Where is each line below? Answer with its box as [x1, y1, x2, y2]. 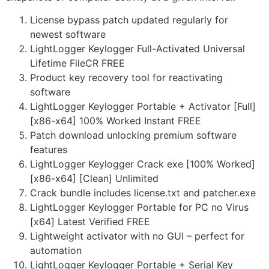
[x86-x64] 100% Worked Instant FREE [30, 115, 201, 127]
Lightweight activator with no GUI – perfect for [30, 230, 244, 243]
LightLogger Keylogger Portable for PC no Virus [30, 201, 249, 214]
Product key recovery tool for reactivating [30, 71, 223, 84]
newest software [30, 28, 106, 41]
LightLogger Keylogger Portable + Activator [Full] [30, 100, 256, 113]
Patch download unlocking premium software [30, 129, 237, 142]
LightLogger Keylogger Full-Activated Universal [30, 43, 245, 55]
